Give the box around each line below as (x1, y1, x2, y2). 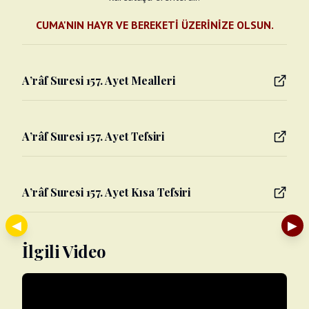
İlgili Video (22, 240, 106, 262)
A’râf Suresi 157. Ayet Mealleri (22, 73, 175, 88)
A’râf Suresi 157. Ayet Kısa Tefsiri (22, 185, 190, 199)
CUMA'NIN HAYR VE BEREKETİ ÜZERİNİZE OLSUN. (35, 18, 274, 32)
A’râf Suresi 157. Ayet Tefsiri (22, 129, 164, 143)
